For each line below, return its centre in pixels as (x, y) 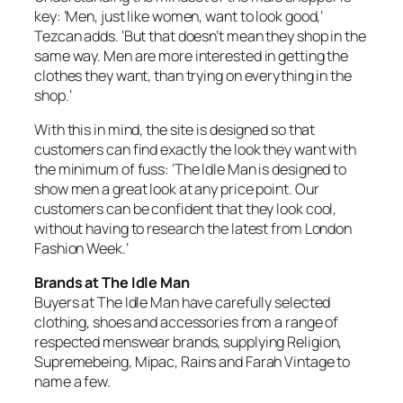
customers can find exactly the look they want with (195, 149)
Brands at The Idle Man (112, 282)
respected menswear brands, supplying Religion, (188, 342)
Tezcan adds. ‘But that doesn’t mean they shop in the (200, 36)
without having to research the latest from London (193, 228)
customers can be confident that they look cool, (186, 208)
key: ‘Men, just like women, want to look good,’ (179, 16)
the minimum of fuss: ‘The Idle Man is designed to (191, 169)
